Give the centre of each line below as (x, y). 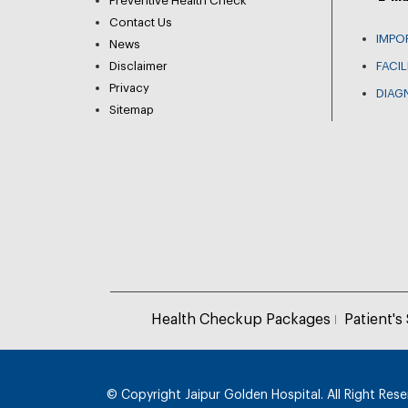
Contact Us (141, 22)
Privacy (129, 88)
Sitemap (132, 110)
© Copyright (146, 395)
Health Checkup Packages (241, 320)
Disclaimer (138, 66)
